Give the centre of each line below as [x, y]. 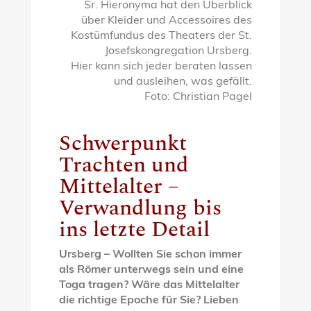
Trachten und [124, 165]
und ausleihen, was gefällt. [183, 82]
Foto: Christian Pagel [199, 97]
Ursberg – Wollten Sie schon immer [150, 254]
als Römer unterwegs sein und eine [151, 270]
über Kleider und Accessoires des [167, 20]
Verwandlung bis [140, 208]
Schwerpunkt [123, 143]
